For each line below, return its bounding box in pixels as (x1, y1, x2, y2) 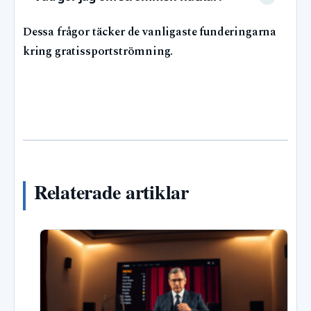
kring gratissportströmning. (23, 43, 173, 61)
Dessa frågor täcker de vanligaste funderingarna (23, 24, 277, 42)
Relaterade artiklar (34, 178, 189, 207)
